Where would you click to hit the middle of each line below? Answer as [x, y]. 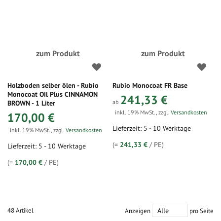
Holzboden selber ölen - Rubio [53, 85]
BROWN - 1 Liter [31, 103]
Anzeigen [138, 211]
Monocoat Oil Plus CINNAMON [53, 94]
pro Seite [202, 211]
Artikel [24, 210]
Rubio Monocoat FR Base [150, 85]
